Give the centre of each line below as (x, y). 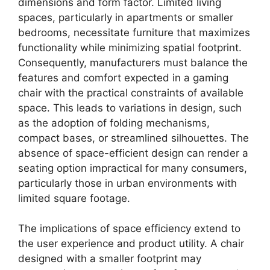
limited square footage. (74, 198)
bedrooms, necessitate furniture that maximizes (134, 32)
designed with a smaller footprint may (110, 259)
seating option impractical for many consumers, (133, 168)
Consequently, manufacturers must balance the (133, 62)
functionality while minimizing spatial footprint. (130, 47)
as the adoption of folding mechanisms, (114, 123)
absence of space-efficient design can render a (133, 153)
